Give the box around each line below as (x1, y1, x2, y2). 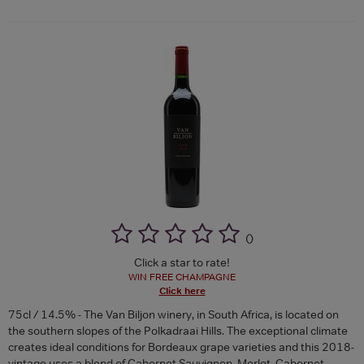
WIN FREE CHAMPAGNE (128, 270, 236, 284)
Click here (158, 284, 206, 297)
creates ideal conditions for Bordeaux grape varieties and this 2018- (8, 339, 354, 354)
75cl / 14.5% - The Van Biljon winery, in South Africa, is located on (8, 306, 339, 322)
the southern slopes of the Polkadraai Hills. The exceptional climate (8, 323, 348, 338)
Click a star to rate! (134, 254, 230, 270)
